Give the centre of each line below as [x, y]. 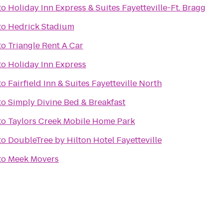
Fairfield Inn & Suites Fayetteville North [85, 83]
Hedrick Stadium [41, 27]
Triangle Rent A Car [46, 46]
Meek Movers [33, 159]
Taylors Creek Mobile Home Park [71, 121]
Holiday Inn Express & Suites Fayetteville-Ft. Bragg [107, 8]
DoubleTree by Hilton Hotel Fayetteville [85, 140]
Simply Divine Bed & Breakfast [67, 102]
